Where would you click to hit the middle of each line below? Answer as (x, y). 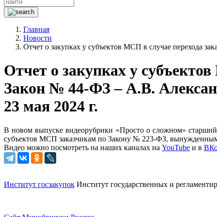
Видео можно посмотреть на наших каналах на (83, 147)
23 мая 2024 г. (51, 106)
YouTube (176, 147)
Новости (38, 38)
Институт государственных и (125, 184)
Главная (36, 29)
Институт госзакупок (39, 184)
